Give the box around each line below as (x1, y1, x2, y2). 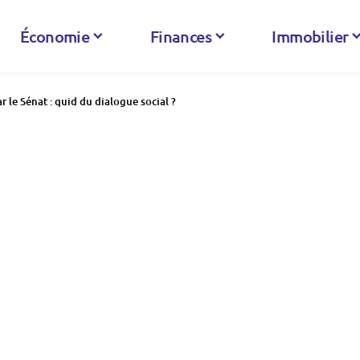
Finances (149, 26, 211, 47)
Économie (20, 26, 90, 47)
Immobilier (272, 26, 349, 47)
